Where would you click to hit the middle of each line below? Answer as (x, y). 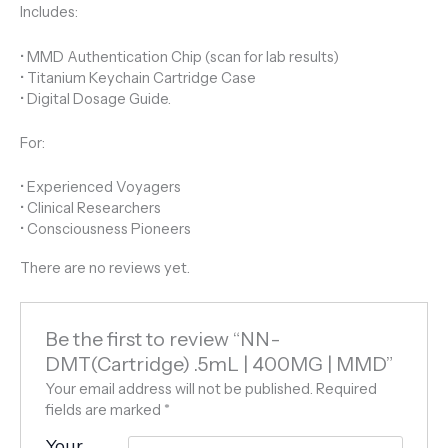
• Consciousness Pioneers (105, 229)
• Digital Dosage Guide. (95, 98)
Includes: (49, 12)
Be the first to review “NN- (163, 339)
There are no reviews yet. (105, 267)
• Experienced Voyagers (100, 187)
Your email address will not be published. (179, 389)
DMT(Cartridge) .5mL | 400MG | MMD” (219, 364)
